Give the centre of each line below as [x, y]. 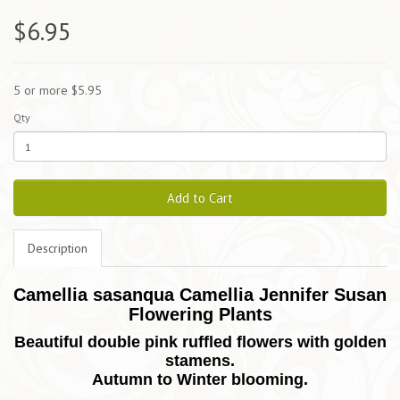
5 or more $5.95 [58, 91]
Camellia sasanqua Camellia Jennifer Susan [200, 295]
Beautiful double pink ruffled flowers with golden [200, 342]
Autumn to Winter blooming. [200, 380]
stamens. [200, 361]
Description [58, 249]
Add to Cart [200, 198]
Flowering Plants [200, 315]
